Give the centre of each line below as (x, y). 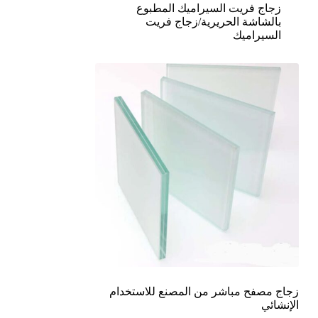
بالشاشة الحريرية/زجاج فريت (213, 22)
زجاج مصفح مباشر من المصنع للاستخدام (204, 291)
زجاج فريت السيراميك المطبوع (208, 8)
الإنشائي (280, 305)
